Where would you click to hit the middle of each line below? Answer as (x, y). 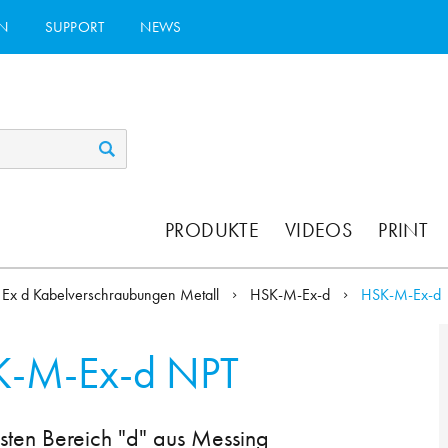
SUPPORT (74, 26)
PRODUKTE (212, 230)
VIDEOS (319, 230)
